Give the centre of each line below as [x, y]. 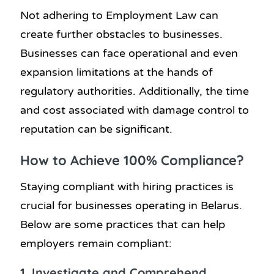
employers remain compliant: [96, 243]
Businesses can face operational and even [129, 53]
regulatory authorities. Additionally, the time [135, 91]
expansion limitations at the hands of [117, 72]
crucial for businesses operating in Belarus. [131, 205]
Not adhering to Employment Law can [119, 15]
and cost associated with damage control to [135, 110]
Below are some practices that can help [123, 224]
